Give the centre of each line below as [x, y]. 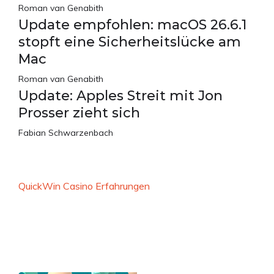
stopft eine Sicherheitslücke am [130, 42]
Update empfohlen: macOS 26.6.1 [132, 24]
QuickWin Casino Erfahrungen [84, 186]
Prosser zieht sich [79, 113]
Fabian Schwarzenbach [66, 132]
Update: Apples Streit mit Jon [120, 95]
